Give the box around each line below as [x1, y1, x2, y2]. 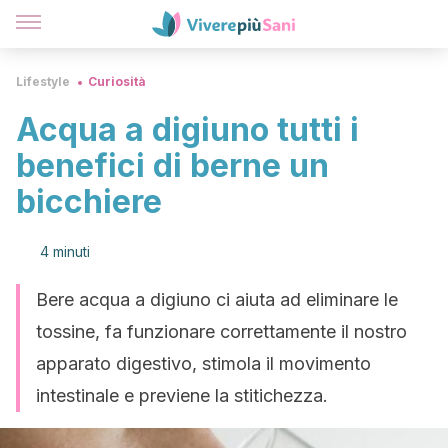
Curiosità [88, 74, 146, 89]
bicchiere [16, 182, 162, 221]
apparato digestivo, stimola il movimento [36, 353, 371, 374]
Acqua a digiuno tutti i [16, 110, 359, 149]
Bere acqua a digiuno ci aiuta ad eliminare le [36, 289, 398, 310]
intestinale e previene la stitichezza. [36, 385, 328, 406]
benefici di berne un [16, 146, 329, 185]
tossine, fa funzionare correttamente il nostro [36, 321, 407, 342]
